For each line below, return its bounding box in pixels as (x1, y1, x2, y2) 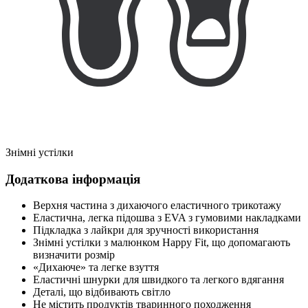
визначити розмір (33, 249, 115, 261)
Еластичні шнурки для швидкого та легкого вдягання (33, 274, 284, 286)
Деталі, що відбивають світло (33, 286, 170, 298)
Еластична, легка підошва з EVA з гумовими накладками (33, 212, 301, 224)
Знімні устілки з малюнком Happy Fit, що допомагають (33, 236, 290, 249)
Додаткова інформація (5, 171, 140, 186)
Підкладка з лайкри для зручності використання (33, 224, 258, 236)
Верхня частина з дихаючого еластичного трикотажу (33, 199, 281, 212)
